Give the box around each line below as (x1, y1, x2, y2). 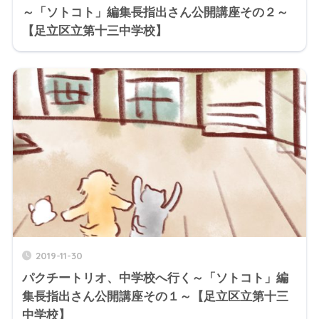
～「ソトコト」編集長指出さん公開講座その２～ (21, 5, 288, 19)
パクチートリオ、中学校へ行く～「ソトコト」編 (21, 271, 288, 286)
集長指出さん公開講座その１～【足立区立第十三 (21, 290, 288, 304)
